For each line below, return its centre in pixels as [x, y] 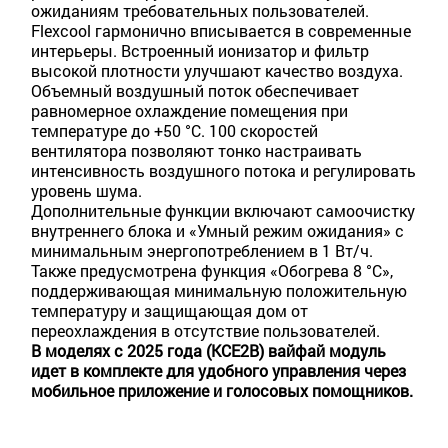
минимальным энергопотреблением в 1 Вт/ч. [202, 251]
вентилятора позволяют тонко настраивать [196, 151]
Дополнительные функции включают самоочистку [223, 211]
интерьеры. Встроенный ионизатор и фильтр [200, 51]
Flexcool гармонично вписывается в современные [221, 31]
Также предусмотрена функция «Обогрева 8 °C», [212, 271]
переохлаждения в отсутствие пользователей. [205, 331]
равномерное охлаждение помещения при [189, 111]
